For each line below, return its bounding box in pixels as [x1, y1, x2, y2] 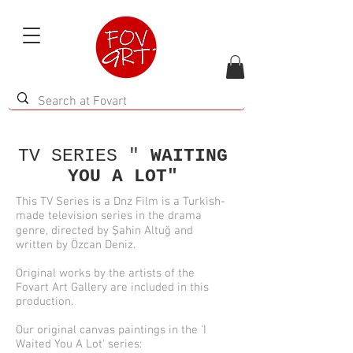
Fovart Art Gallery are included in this [16, 281, 209, 295]
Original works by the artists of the [16, 266, 195, 281]
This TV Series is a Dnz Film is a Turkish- [16, 195, 225, 209]
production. [16, 295, 73, 309]
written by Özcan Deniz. [16, 238, 136, 252]
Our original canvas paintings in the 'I [16, 323, 206, 337]
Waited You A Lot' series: [16, 337, 142, 351]
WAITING [150, 146, 228, 166]
